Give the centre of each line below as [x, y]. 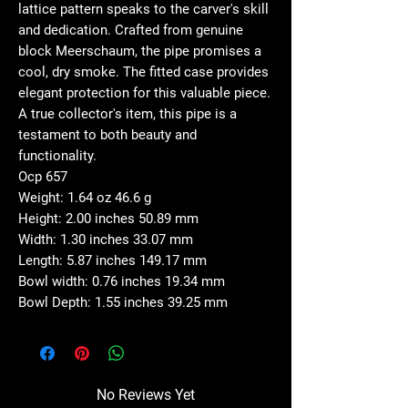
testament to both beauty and [107, 134]
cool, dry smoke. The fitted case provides [143, 71]
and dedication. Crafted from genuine [131, 30]
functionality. [57, 155]
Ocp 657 [43, 176]
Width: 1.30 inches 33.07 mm [106, 239]
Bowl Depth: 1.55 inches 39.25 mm [123, 302]
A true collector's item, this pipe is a [127, 113]
